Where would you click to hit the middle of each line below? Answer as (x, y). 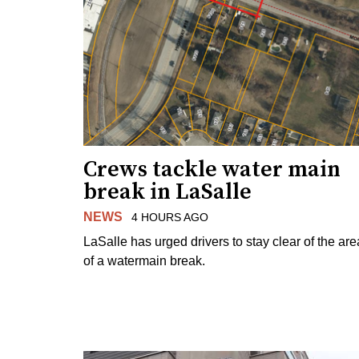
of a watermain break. (144, 260)
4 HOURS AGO (169, 218)
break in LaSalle (167, 192)
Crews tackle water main (212, 170)
